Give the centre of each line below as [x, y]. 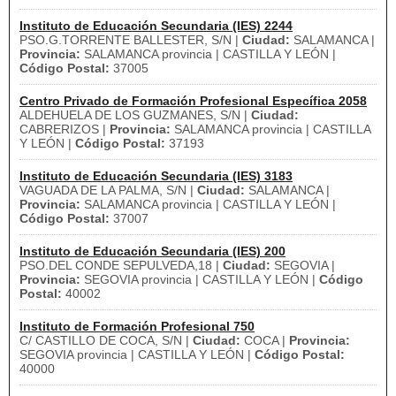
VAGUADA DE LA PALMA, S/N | [108, 190]
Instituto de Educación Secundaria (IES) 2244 [156, 26]
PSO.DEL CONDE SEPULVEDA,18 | [121, 265]
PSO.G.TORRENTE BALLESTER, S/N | [131, 40]
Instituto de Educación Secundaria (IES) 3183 [156, 176]
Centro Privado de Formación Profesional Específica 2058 [193, 101]
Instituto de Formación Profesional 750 [137, 326]
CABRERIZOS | [65, 129]
